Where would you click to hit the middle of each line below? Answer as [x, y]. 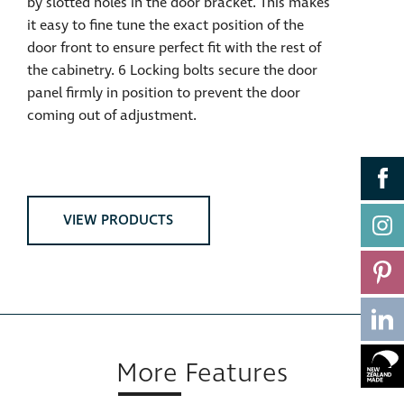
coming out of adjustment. [112, 115]
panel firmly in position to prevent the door [164, 93]
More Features [202, 373]
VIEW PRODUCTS [119, 220]
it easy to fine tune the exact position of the [165, 25]
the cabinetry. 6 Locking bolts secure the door [172, 70]
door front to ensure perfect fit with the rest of [174, 48]
